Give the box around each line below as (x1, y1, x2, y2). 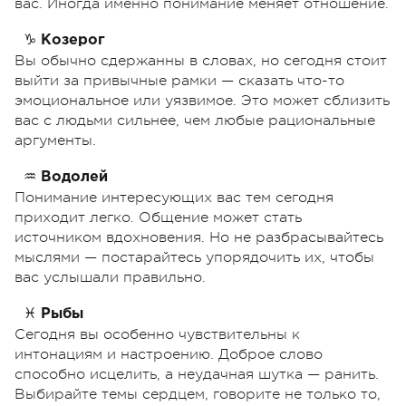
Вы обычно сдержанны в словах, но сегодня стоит (14, 52, 387, 69)
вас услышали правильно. (14, 268, 206, 285)
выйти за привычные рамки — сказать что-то (14, 72, 344, 89)
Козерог (41, 33, 105, 47)
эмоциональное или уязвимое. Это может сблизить (14, 92, 390, 109)
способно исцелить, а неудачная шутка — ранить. (14, 365, 379, 382)
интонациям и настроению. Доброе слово (14, 345, 323, 362)
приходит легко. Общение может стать (14, 208, 302, 226)
